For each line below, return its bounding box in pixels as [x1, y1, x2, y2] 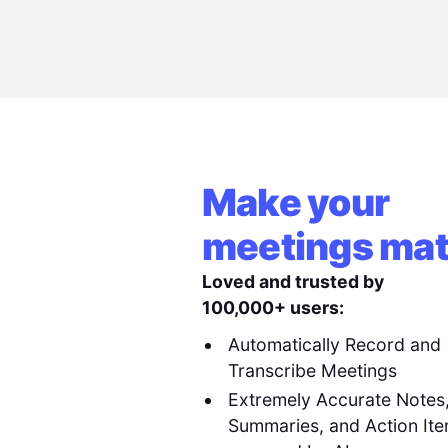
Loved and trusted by [201, 271, 384, 293]
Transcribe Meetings [228, 359, 398, 381]
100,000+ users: [201, 297, 344, 319]
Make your [201, 180, 390, 226]
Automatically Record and [228, 333, 442, 355]
